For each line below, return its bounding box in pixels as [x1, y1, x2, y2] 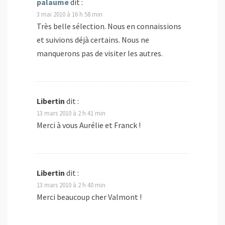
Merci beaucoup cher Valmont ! [37, 192, 142, 202]
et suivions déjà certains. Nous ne [37, 35, 149, 45]
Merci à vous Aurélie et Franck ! [37, 120, 141, 131]
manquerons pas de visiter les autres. [37, 48, 163, 59]
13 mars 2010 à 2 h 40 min [37, 181, 105, 189]
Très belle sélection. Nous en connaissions [37, 21, 181, 32]
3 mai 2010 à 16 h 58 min [37, 10, 102, 19]
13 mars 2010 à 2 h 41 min [37, 109, 105, 118]
